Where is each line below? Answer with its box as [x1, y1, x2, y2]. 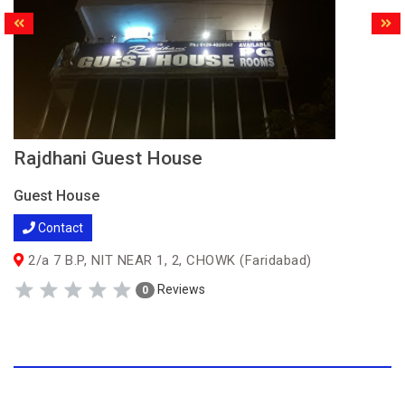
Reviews [155, 281, 205, 297]
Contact [35, 221, 83, 235]
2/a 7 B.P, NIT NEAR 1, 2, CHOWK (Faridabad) [24, 252, 312, 268]
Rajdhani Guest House [14, 147, 202, 169]
